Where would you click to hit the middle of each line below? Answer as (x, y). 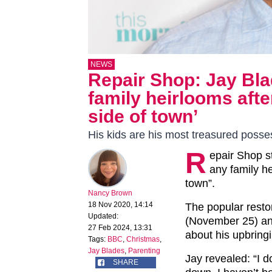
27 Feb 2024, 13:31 (120, 228)
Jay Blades (106, 251)
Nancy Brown (110, 193)
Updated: (103, 216)
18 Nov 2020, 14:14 (121, 205)
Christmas (143, 240)
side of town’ (143, 117)
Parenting (144, 251)
